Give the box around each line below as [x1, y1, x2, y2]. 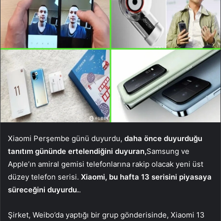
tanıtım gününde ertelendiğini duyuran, [8, 146, 147, 156]
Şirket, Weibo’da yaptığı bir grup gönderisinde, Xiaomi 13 [8, 210, 205, 220]
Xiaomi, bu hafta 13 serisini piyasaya [81, 172, 212, 182]
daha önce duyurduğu [124, 133, 202, 143]
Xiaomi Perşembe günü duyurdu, [8, 133, 124, 143]
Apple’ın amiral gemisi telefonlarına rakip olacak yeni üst [8, 159, 203, 169]
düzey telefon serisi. [8, 172, 81, 182]
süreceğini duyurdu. [8, 184, 79, 194]
